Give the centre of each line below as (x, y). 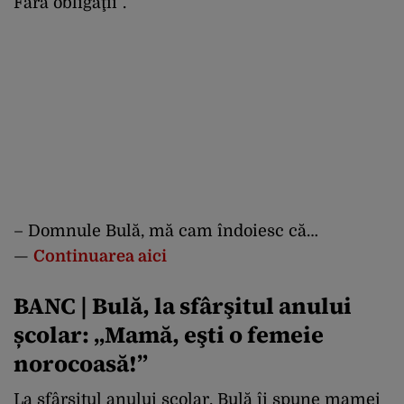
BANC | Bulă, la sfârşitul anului (183, 306)
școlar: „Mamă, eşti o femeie (169, 335)
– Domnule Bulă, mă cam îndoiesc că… (166, 231)
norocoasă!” (81, 364)
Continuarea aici (100, 257)
